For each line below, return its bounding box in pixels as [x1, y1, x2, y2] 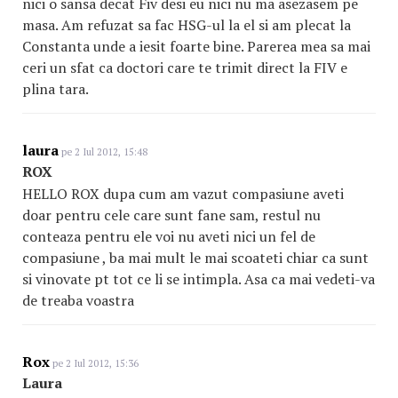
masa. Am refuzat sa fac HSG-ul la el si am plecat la [22, 15, 351, 35]
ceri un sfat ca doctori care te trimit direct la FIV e [22, 58, 347, 77]
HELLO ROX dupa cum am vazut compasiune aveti [22, 184, 344, 203]
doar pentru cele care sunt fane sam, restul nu [22, 205, 321, 225]
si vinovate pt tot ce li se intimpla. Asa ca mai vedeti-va [22, 269, 375, 289]
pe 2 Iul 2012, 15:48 [59, 146, 147, 158]
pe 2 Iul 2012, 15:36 [50, 357, 139, 370]
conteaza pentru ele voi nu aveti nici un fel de [22, 227, 315, 246]
